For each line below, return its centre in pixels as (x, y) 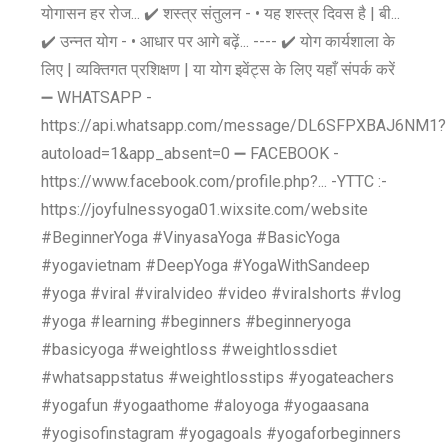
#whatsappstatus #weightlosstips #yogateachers (218, 377)
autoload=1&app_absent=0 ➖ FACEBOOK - (190, 153)
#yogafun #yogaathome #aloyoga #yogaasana (205, 405)
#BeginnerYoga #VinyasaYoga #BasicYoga (191, 237)
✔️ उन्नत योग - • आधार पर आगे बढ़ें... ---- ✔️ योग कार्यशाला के (218, 41)
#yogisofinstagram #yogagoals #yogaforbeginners (221, 433)
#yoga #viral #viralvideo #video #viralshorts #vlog (221, 293)
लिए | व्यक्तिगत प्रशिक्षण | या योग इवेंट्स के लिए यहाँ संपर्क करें (218, 69)
